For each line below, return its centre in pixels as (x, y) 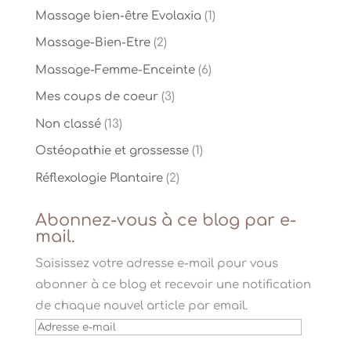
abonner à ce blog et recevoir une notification (173, 284)
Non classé (68, 124)
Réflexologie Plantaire (99, 178)
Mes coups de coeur (96, 97)
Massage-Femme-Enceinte (115, 70)
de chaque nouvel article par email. (141, 306)
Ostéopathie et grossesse (112, 151)
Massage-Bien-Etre (92, 43)
